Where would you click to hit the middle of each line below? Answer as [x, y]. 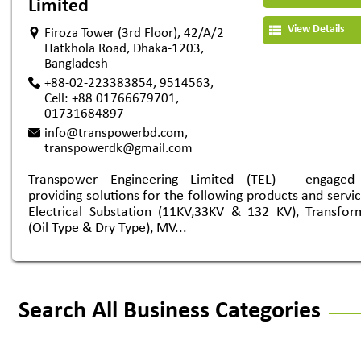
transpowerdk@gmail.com [118, 149]
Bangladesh [76, 64]
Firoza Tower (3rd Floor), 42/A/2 [134, 33]
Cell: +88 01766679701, [112, 99]
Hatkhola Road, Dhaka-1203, [124, 49]
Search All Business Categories [170, 311]
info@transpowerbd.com [114, 133]
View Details [315, 29]
